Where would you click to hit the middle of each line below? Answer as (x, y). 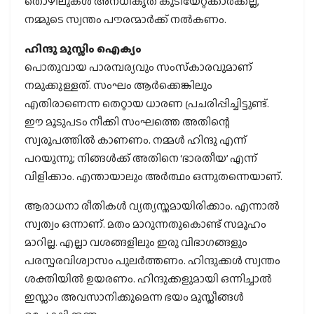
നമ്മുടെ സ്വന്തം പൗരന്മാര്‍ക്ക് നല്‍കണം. (125, 20)
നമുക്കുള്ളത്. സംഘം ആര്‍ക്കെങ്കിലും (118, 86)
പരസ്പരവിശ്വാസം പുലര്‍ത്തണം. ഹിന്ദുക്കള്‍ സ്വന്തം (152, 261)
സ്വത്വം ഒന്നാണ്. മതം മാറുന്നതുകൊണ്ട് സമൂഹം (145, 224)
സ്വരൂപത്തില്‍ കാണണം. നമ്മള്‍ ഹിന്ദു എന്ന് (136, 140)
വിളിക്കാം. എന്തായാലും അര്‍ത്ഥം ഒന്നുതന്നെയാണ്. (153, 177)
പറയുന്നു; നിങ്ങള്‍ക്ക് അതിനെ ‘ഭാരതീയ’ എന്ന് (141, 158)
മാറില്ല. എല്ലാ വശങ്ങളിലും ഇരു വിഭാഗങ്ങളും (136, 243)
